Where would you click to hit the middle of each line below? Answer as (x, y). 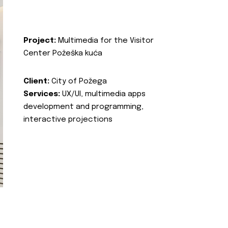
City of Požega (78, 81)
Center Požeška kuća (63, 53)
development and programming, (83, 107)
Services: (42, 94)
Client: (36, 81)
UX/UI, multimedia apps (103, 94)
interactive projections (68, 120)
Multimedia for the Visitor (105, 41)
